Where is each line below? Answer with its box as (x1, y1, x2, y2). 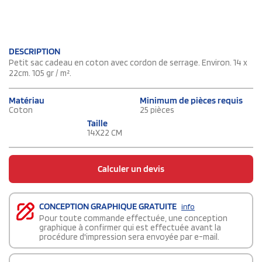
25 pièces (140, 105, 174, 116)
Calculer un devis (98, 163, 164, 175)
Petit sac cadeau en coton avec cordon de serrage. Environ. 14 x (9, 57, 247, 68)
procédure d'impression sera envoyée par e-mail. (39, 232, 219, 243)
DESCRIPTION (9, 46, 60, 57)
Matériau (9, 95, 44, 106)
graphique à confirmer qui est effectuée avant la (39, 222, 221, 233)
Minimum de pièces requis (140, 95, 243, 106)
